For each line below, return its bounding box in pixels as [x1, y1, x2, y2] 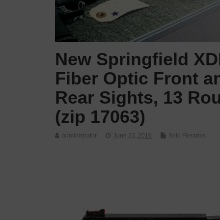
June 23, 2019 [113, 132, 152, 139]
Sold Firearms [168, 132, 206, 139]
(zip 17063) [55, 106, 145, 127]
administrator [62, 132, 97, 139]
